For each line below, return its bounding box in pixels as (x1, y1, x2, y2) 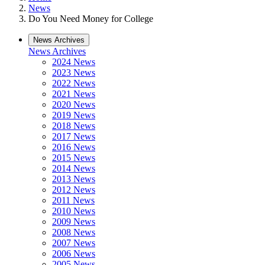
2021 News (52, 89, 95, 99)
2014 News (52, 163, 95, 173)
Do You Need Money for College (28, 14, 153, 24)
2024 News (52, 57, 95, 67)
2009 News (52, 216, 95, 227)
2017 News (52, 131, 95, 141)
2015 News (52, 153, 95, 163)
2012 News (52, 185, 95, 195)
